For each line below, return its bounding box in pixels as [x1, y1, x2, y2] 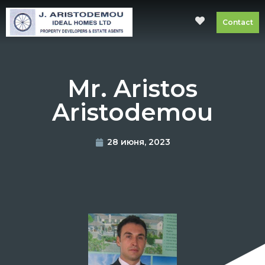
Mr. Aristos [67, 74, 198, 103]
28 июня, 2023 [106, 137, 170, 147]
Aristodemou [52, 98, 213, 127]
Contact [222, 17, 253, 27]
